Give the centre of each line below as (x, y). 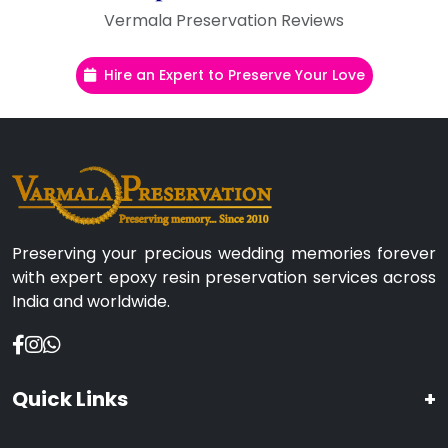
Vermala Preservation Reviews (224, 20)
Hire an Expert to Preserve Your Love (234, 74)
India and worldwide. (91, 301)
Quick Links (70, 398)
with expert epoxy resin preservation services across (224, 277)
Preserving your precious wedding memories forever (224, 253)
